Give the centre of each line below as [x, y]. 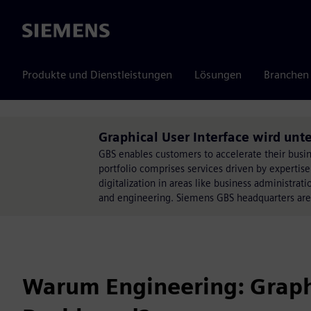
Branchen [286, 75]
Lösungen [218, 75]
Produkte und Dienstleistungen [97, 75]
